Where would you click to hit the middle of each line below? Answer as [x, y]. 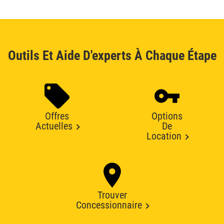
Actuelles [54, 126]
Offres [57, 116]
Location [164, 136]
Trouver [112, 195]
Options [167, 116]
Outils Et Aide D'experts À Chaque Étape [112, 55]
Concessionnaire [109, 205]
